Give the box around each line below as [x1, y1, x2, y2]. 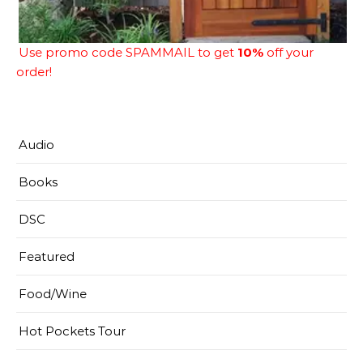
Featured [19, 249, 75, 265]
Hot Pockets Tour [19, 323, 126, 340]
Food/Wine [19, 286, 87, 302]
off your [263, 45, 314, 61]
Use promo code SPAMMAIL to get [19, 45, 237, 61]
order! [16, 64, 52, 80]
